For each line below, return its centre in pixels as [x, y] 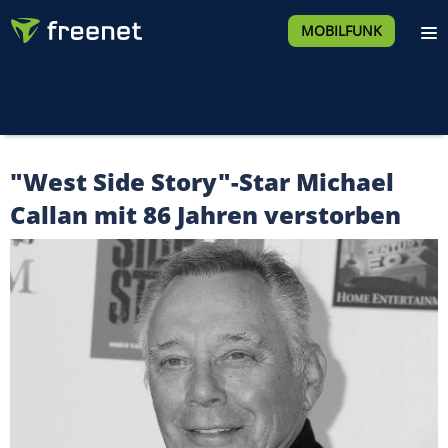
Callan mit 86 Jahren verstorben [205, 214]
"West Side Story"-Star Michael [202, 181]
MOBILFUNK [341, 30]
